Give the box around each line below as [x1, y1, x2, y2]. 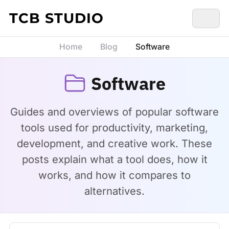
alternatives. [84, 185, 145, 197]
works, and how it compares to [38, 169, 191, 181]
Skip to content [4, 6, 71, 16]
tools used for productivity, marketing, [21, 121, 208, 134]
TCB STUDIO [9, 10, 104, 27]
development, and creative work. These [17, 137, 212, 150]
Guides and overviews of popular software [10, 105, 219, 118]
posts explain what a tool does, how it [21, 153, 208, 166]
